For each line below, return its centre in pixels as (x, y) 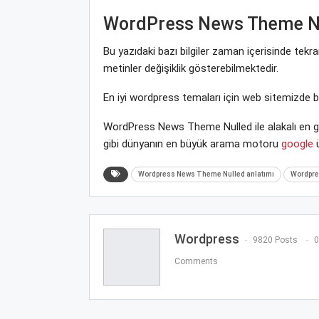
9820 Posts (275, 240)
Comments (196, 262)
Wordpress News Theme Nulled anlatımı (206, 174)
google (297, 144)
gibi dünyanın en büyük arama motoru (192, 144)
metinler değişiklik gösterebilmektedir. (190, 69)
